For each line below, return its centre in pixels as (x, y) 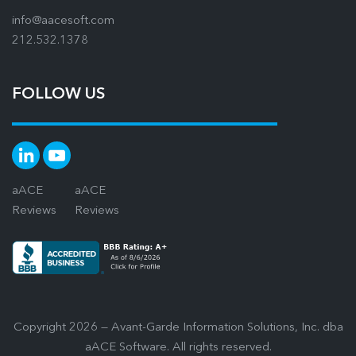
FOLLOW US (58, 94)
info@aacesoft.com (63, 21)
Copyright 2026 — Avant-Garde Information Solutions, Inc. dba (178, 327)
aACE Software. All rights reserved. (178, 347)
